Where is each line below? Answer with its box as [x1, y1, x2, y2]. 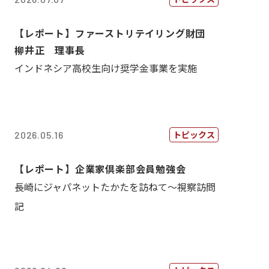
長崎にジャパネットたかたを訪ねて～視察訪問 [14, 180, 216, 194]
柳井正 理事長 [14, 43, 85, 57]
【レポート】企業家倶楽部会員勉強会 [14, 162, 186, 176]
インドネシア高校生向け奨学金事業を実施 [14, 61, 197, 75]
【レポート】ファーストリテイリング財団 [14, 26, 216, 40]
